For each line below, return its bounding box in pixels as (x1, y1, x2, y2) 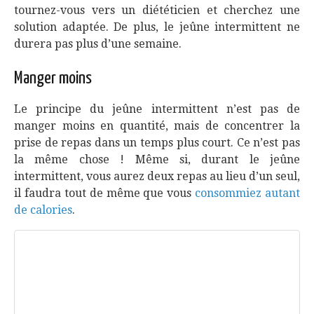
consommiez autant (195, 186, 300, 200)
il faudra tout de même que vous (14, 186, 196, 200)
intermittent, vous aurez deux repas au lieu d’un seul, (14, 170, 300, 183)
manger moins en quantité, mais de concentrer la (14, 119, 300, 132)
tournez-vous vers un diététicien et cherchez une (14, 4, 300, 17)
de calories (14, 203, 72, 217)
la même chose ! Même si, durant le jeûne (14, 153, 300, 166)
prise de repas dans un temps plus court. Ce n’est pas (14, 136, 300, 149)
